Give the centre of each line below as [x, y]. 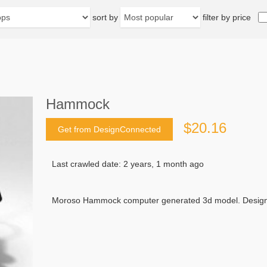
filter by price [227, 17]
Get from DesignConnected [109, 130]
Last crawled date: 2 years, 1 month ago [128, 164]
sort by [105, 17]
